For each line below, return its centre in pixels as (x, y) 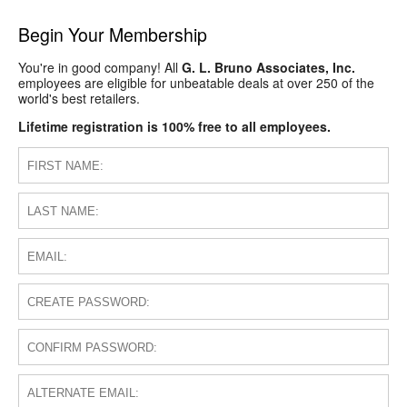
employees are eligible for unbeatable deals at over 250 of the (196, 83)
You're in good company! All (100, 68)
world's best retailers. (79, 99)
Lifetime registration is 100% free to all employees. (174, 127)
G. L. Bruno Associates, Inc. (268, 68)
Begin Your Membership (113, 34)
